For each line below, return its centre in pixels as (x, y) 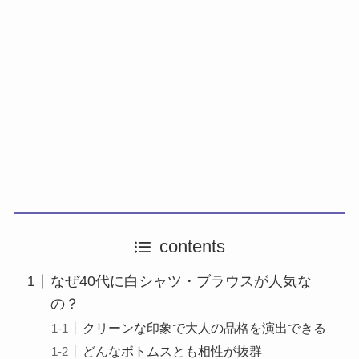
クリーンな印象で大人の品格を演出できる (204, 328)
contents (193, 247)
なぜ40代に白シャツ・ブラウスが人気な (181, 282)
